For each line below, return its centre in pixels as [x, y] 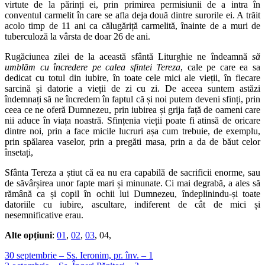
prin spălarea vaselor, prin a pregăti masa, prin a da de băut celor [132, 141]
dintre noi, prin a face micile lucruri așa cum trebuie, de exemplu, [132, 131]
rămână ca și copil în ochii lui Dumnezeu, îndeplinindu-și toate [132, 193]
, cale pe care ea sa [221, 67]
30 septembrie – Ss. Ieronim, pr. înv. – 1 [79, 255]
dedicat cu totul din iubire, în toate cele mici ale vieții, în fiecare [132, 77]
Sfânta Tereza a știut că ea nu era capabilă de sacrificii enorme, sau [132, 172]
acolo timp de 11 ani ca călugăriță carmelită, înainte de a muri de [132, 25]
